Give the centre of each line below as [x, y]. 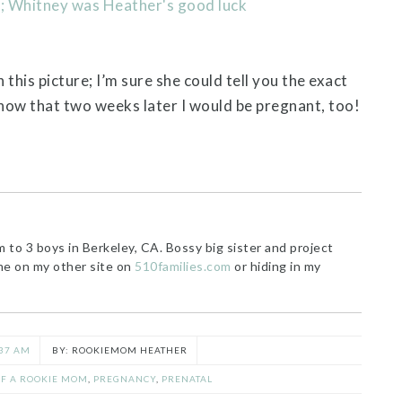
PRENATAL [187, 378]
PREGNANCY [125, 378]
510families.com [183, 266]
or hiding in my [276, 266]
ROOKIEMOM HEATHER [129, 350]
